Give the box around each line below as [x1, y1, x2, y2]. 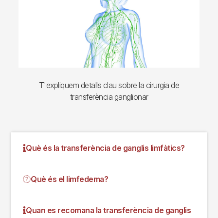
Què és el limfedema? [31, 174, 108, 184]
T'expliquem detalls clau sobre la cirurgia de [38, 80, 180, 90]
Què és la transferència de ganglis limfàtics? [26, 143, 185, 153]
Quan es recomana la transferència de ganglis [26, 205, 191, 215]
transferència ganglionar [70, 91, 148, 102]
